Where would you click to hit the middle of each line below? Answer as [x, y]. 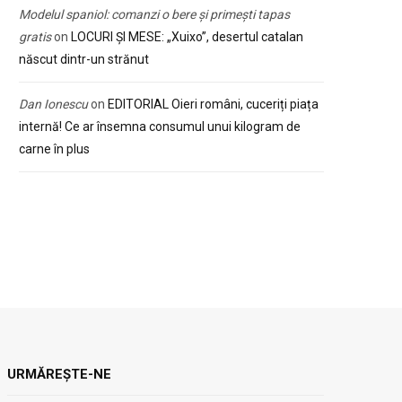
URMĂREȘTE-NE [60, 374]
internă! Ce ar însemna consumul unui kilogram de [160, 127]
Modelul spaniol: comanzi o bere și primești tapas [154, 14]
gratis [35, 37]
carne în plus [54, 149]
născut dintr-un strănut [84, 59]
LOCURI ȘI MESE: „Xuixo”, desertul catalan [187, 37]
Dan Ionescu [53, 104]
